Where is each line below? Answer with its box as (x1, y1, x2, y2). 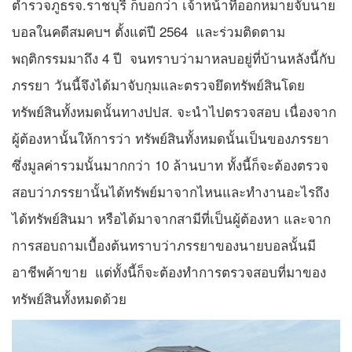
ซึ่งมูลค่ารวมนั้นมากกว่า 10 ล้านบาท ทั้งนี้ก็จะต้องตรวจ (12, 154, 328, 174)
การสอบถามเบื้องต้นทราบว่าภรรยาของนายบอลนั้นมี (12, 234, 316, 255)
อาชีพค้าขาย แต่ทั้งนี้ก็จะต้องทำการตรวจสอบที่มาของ (12, 261, 326, 281)
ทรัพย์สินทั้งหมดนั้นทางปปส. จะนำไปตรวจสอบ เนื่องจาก (12, 101, 336, 121)
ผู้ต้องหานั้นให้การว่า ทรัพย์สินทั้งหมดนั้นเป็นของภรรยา (12, 127, 329, 148)
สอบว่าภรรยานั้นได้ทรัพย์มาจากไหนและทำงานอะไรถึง (12, 181, 329, 201)
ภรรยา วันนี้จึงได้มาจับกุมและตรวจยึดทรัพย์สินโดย (12, 74, 305, 94)
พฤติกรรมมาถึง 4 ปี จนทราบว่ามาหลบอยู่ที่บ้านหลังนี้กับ (12, 47, 335, 68)
